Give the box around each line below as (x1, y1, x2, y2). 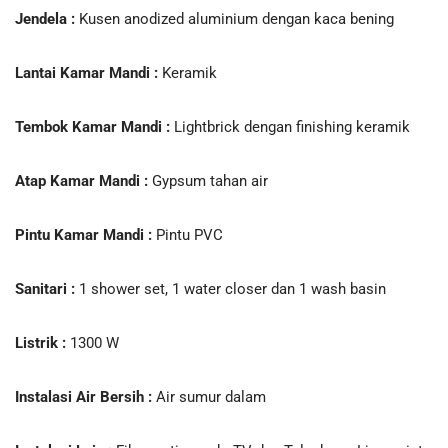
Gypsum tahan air (148, 172, 268, 191)
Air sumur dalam (152, 388, 266, 407)
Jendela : (15, 10, 75, 29)
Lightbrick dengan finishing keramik (170, 118, 410, 137)
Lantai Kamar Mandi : (15, 64, 158, 83)
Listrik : (15, 334, 66, 353)
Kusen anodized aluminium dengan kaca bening (75, 10, 394, 29)
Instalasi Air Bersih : (15, 388, 152, 407)
